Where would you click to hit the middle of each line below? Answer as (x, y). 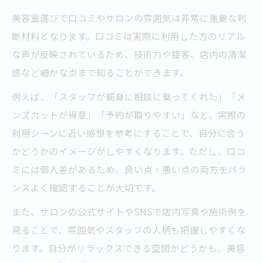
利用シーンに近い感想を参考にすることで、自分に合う (129, 133)
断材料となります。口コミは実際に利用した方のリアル (129, 36)
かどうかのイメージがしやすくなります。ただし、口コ (129, 151)
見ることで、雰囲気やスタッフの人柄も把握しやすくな (129, 230)
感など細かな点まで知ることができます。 (100, 73)
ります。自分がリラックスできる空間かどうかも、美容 (129, 248)
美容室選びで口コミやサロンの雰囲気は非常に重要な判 (129, 18)
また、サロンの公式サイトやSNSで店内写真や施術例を (129, 212)
